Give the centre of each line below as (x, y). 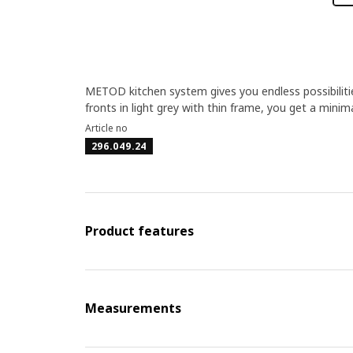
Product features (139, 231)
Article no (106, 128)
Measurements (133, 308)
